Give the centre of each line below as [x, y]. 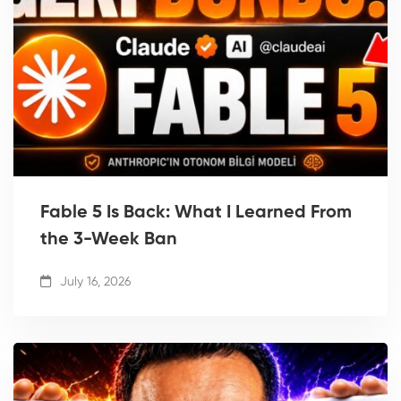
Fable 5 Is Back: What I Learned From [196, 213]
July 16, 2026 [94, 282]
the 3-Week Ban [109, 240]
